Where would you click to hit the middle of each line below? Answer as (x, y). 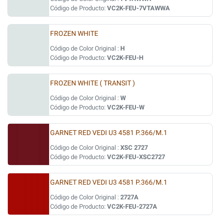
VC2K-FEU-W (126, 107)
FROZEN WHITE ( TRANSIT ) (93, 83)
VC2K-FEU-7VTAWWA (138, 8)
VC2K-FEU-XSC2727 (136, 157)
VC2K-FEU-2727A (132, 206)
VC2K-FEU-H (125, 58)
